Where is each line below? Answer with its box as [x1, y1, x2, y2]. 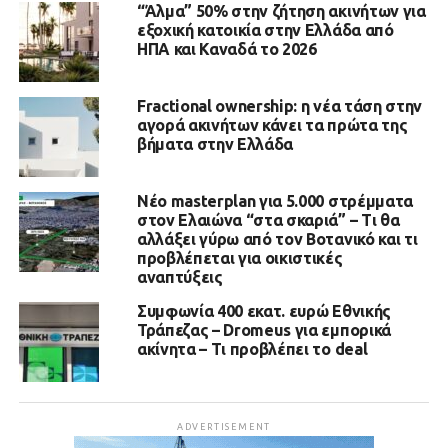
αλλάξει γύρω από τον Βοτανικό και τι [136, 229, 418, 248]
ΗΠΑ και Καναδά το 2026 [136, 39, 317, 58]
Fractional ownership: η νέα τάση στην [136, 96, 423, 115]
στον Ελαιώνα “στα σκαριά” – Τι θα [136, 210, 400, 229]
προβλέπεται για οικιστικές [136, 248, 343, 267]
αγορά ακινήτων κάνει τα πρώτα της [136, 115, 408, 134]
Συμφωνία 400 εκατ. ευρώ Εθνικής [136, 301, 391, 320]
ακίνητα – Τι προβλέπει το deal [136, 339, 368, 358]
